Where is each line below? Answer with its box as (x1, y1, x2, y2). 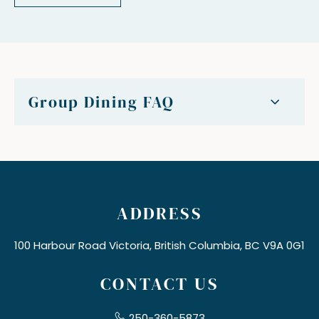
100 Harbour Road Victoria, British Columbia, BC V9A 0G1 (14, 238, 305, 253)
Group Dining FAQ (28, 91, 174, 113)
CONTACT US (100, 272, 219, 296)
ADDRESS (116, 202, 203, 226)
